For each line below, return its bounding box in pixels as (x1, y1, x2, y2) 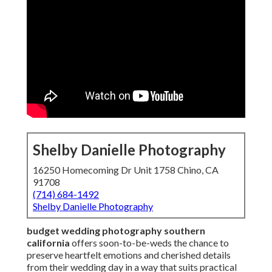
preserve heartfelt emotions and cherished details (27, 249, 231, 261)
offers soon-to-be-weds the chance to (70, 237, 229, 249)
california (27, 237, 70, 249)
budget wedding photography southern (27, 225, 205, 237)
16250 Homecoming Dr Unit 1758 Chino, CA (33, 164, 219, 176)
